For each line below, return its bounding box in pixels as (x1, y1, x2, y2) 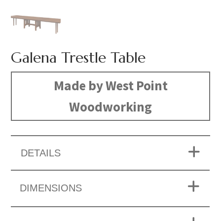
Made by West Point (53, 77, 168, 94)
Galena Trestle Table (11, 48, 146, 67)
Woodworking (69, 98, 152, 115)
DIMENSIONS (20, 183, 82, 194)
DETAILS (21, 147, 61, 159)
